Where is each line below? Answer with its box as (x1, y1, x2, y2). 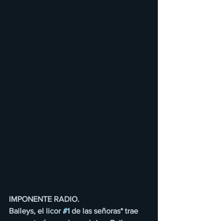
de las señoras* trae (70, 207, 140, 216)
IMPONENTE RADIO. (9, 195, 79, 204)
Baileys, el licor (9, 207, 63, 216)
